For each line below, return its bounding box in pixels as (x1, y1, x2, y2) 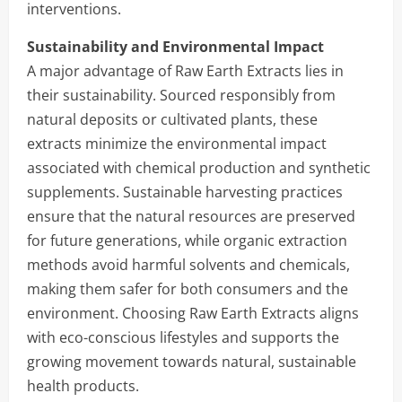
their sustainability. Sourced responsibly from (27, 85, 336, 105)
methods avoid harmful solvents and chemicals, (27, 255, 350, 275)
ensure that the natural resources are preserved (27, 206, 355, 226)
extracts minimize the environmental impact (27, 134, 327, 153)
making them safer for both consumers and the (27, 279, 348, 299)
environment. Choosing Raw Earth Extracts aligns (27, 303, 359, 323)
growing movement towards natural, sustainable (27, 352, 356, 371)
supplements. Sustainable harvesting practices (27, 182, 343, 202)
